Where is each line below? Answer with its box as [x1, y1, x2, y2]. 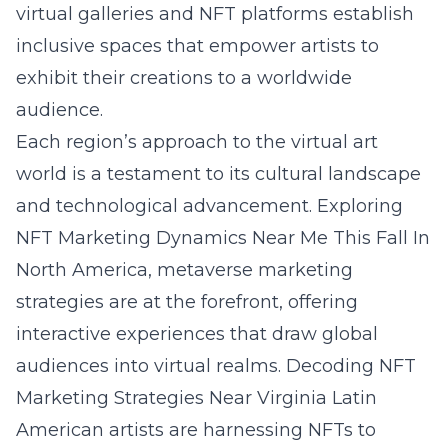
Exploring [317, 195, 403, 217]
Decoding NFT [286, 355, 416, 377]
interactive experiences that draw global [16, 323, 378, 345]
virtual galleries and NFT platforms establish [16, 3, 414, 25]
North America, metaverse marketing [16, 259, 353, 281]
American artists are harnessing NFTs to [16, 419, 376, 441]
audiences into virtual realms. [16, 355, 286, 377]
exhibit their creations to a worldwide [16, 67, 352, 89]
